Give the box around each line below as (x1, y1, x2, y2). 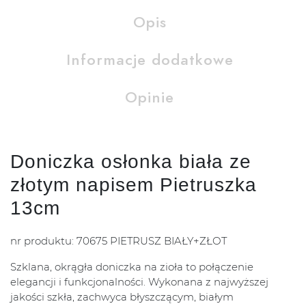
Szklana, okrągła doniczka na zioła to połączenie (10, 260, 253, 274)
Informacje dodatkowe (66, 49, 234, 71)
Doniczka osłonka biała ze (10, 151, 251, 173)
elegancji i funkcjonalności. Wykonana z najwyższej (10, 275, 268, 289)
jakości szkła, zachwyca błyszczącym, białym (10, 290, 234, 304)
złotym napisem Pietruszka (10, 174, 257, 196)
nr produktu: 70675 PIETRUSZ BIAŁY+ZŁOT (10, 234, 227, 248)
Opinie (125, 87, 174, 109)
